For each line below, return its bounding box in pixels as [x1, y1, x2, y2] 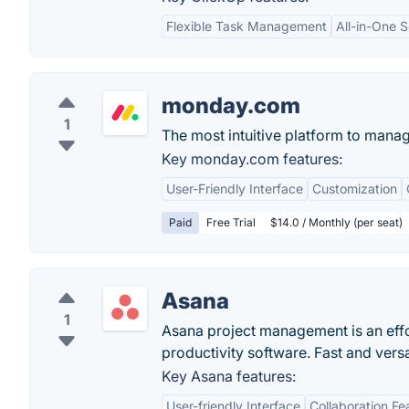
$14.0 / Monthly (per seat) [270, 215, 403, 229]
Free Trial [206, 215, 256, 229]
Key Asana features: [162, 367, 296, 385]
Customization [312, 181, 397, 196]
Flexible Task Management [166, 18, 327, 34]
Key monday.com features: [162, 150, 342, 168]
